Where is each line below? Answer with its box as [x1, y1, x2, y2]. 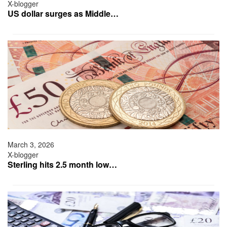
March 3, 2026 [8, 139, 54, 150]
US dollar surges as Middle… [8, 8, 119, 20]
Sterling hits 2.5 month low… [8, 159, 117, 171]
